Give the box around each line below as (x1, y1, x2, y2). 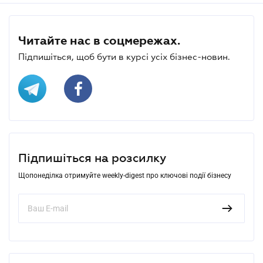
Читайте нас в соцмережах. (18, 33, 180, 47)
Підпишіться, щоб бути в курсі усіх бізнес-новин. (18, 51, 230, 62)
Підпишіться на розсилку (18, 151, 166, 164)
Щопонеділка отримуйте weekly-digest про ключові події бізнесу (18, 171, 231, 180)
